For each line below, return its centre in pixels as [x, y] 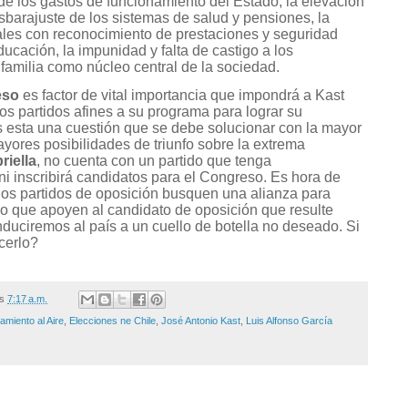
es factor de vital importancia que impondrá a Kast [182, 95]
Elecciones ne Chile [112, 321]
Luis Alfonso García [289, 321]
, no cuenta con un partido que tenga [154, 160]
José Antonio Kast [201, 321]
